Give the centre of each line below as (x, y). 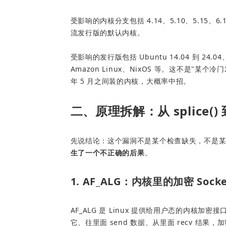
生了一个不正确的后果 (107, 153)
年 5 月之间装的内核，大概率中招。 (131, 81)
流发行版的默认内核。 (107, 33)
